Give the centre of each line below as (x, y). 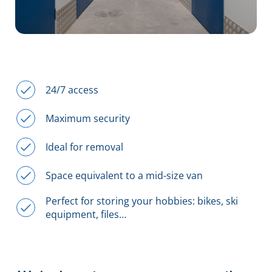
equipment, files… (86, 214)
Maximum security (88, 118)
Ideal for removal (84, 147)
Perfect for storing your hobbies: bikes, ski (142, 201)
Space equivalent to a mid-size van (124, 175)
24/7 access (72, 90)
